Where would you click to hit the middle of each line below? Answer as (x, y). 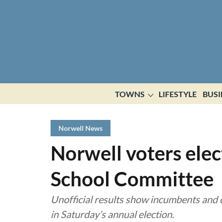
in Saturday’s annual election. (112, 214)
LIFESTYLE (177, 94)
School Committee (132, 179)
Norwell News (81, 128)
